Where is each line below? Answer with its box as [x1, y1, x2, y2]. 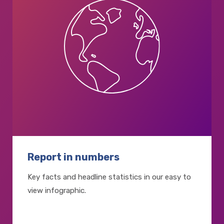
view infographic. [27, 186, 86, 195]
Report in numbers [27, 151, 119, 163]
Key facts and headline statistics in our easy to [27, 172, 191, 182]
